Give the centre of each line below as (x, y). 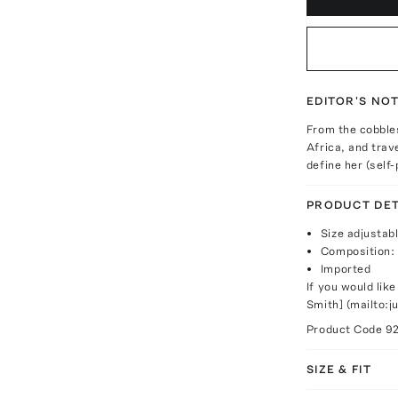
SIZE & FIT (338, 369)
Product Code (346, 329)
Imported (346, 269)
